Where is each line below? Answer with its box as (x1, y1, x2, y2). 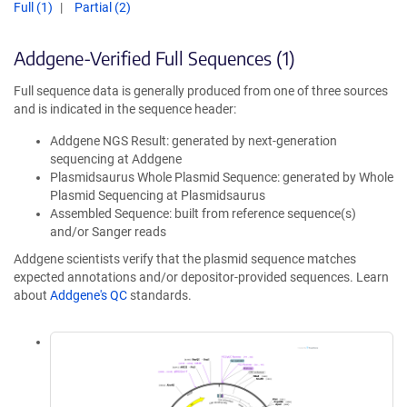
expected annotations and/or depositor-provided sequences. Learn (14, 270, 389, 284)
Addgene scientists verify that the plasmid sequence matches (14, 252, 356, 266)
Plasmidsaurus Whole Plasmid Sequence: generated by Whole (50, 170, 393, 184)
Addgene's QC (50, 288, 127, 303)
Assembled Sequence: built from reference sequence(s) (50, 206, 356, 221)
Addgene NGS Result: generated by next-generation (50, 134, 337, 148)
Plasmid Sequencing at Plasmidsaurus (50, 188, 265, 203)
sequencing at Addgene (50, 152, 182, 166)
